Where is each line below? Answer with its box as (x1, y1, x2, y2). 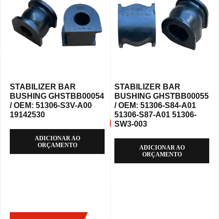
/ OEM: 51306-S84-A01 (114, 101, 196, 110)
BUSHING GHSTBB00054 (10, 92, 104, 101)
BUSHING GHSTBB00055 (114, 92, 209, 101)
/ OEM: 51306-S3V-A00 (10, 101, 92, 110)
